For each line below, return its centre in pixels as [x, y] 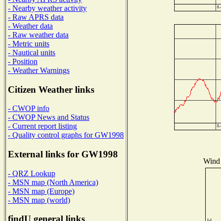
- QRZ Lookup [32, 173]
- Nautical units [32, 52]
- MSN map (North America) [53, 182]
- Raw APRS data [36, 17]
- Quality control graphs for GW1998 [66, 135]
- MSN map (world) [39, 200]
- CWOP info [29, 109]
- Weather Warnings [39, 70]
